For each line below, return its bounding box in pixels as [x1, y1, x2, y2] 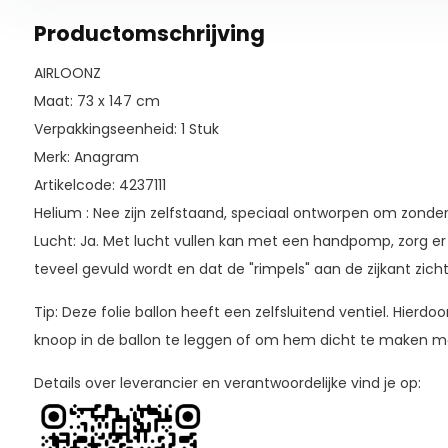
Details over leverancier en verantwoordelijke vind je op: [33, 373, 421, 393]
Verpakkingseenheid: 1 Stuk [33, 119, 219, 139]
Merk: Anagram [33, 147, 139, 167]
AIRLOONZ [33, 63, 101, 83]
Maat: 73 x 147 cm [33, 91, 160, 111]
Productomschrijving [33, 19, 265, 48]
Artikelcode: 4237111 [33, 175, 166, 195]
